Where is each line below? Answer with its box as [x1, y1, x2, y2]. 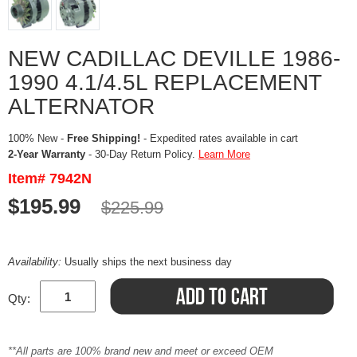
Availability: [8, 256, 65, 268]
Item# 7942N [8, 171, 92, 186]
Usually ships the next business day [65, 256, 232, 268]
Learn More [198, 148, 250, 160]
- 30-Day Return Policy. [85, 148, 198, 160]
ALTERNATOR [8, 94, 155, 119]
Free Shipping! [67, 132, 140, 144]
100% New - [8, 132, 67, 144]
